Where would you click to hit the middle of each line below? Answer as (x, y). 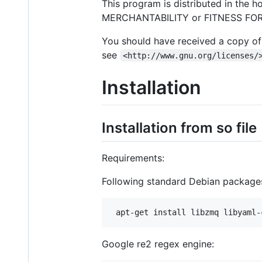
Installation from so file (179, 128)
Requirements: (133, 158)
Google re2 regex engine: (158, 244)
